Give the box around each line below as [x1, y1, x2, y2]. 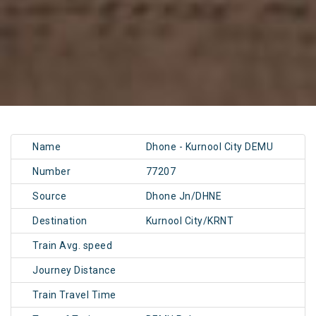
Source [32, 190, 66, 202]
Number [32, 166, 71, 178]
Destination [32, 215, 87, 227]
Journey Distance [32, 265, 116, 276]
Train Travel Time [32, 289, 116, 301]
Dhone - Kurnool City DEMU [145, 141, 274, 153]
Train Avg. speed [32, 240, 112, 252]
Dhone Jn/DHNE [145, 190, 222, 202]
